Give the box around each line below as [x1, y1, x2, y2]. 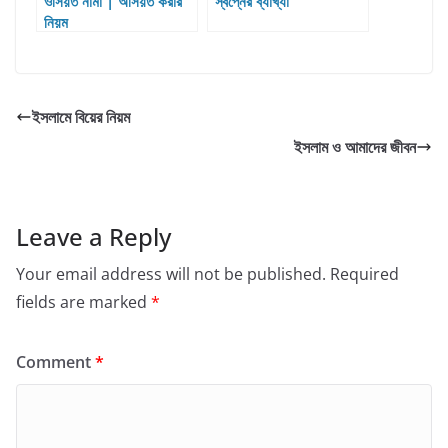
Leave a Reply [16, 220, 171, 254]
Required [330, 263, 399, 286]
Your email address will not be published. [16, 263, 326, 286]
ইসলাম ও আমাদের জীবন [294, 136, 416, 159]
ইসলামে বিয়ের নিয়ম [32, 106, 130, 129]
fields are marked [16, 291, 151, 314]
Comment [16, 351, 95, 374]
